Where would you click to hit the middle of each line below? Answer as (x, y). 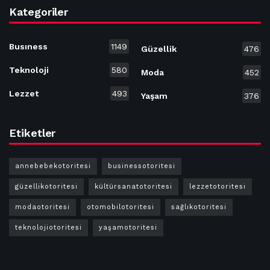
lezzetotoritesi (218, 186)
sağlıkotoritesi (199, 207)
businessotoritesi (142, 166)
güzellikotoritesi (46, 186)
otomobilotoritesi (121, 207)
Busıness (28, 46)
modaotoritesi (42, 207)
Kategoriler (39, 12)
